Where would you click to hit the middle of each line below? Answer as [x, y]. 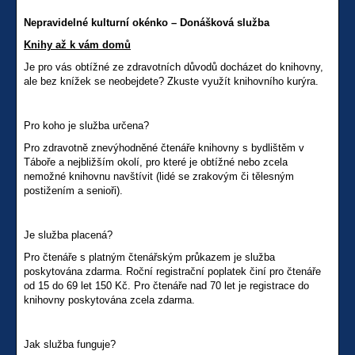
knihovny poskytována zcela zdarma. [109, 300]
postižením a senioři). [73, 191]
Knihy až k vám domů [77, 45]
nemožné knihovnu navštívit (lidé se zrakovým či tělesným [159, 177]
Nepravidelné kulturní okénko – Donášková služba [147, 23]
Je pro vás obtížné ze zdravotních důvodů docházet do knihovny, [174, 67]
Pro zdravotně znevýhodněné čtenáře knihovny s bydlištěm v [164, 148]
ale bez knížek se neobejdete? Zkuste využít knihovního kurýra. [171, 82]
